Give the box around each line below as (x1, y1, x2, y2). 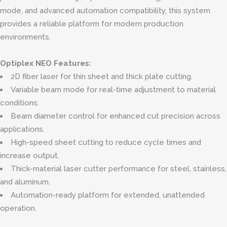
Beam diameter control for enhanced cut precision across (11, 111, 220, 121)
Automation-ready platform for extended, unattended (11, 191, 205, 200)
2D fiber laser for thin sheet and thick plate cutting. (11, 72, 193, 81)
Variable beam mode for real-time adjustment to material (11, 85, 216, 94)
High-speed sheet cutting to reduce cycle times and (11, 138, 201, 147)
